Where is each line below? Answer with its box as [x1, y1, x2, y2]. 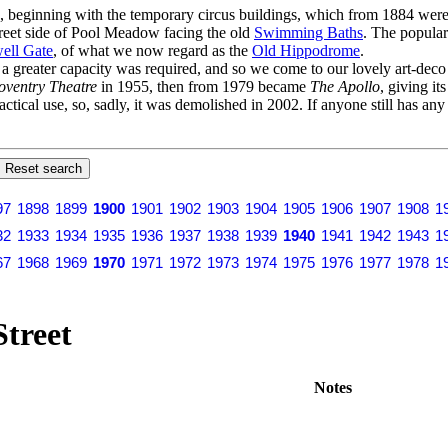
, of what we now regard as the [53, 41, 252, 59]
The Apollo [310, 77, 380, 95]
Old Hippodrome [252, 41, 360, 59]
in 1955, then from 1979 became [97, 77, 310, 95]
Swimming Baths [254, 23, 363, 41]
